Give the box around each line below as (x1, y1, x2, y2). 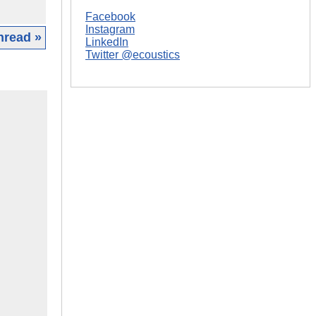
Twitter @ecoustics (85, 48, 180, 61)
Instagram (85, 23, 135, 35)
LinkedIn (85, 35, 128, 48)
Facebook (85, 10, 135, 23)
